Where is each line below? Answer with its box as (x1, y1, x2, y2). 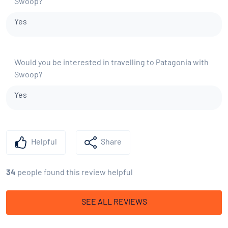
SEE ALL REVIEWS (81, 198, 147, 207)
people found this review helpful (17, 169, 133, 177)
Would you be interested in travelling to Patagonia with (14, 59, 209, 67)
